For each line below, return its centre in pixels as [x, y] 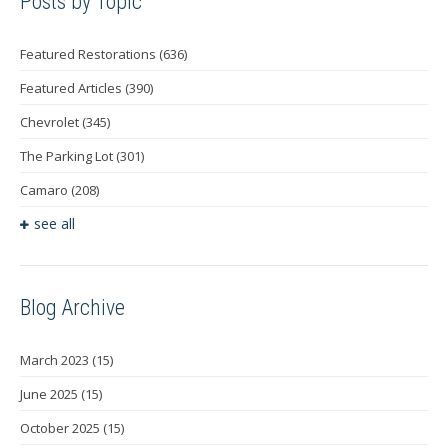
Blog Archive [72, 308]
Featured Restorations [89, 54]
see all [54, 224]
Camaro [45, 190]
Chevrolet [51, 122]
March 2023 [56, 359]
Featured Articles [72, 88]
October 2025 [61, 427]
